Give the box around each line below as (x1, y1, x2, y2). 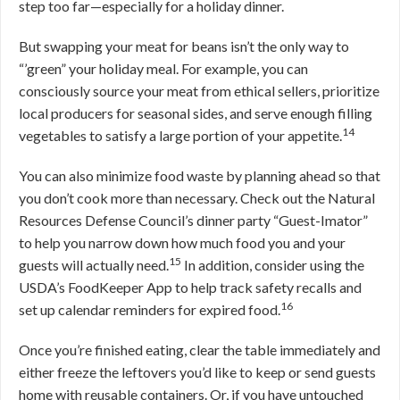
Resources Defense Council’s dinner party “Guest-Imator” (19, 212, 368, 229)
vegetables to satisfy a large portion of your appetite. (19, 127, 342, 144)
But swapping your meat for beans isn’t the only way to (19, 37, 349, 54)
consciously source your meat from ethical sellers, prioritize (19, 82, 379, 99)
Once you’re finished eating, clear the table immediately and (19, 341, 380, 358)
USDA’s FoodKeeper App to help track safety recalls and (19, 279, 362, 296)
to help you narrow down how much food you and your (19, 234, 346, 251)
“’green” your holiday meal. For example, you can (19, 60, 308, 77)
